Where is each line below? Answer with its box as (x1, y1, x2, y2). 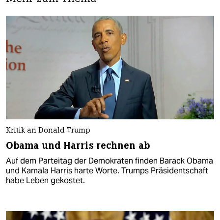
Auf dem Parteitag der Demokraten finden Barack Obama (6, 156, 213, 166)
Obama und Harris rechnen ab (6, 139, 150, 152)
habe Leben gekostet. (6, 175, 85, 186)
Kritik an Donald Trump (6, 127, 90, 135)
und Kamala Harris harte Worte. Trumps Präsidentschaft (6, 165, 208, 176)
